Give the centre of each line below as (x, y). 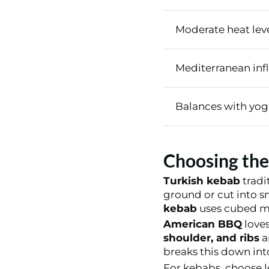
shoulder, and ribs (211, 238)
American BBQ (202, 224)
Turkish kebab (201, 180)
